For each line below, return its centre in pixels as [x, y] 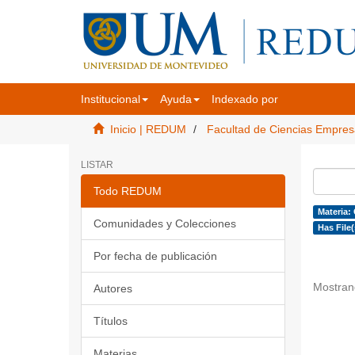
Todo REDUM [128, 191]
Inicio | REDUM [148, 129]
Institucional [111, 99]
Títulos [111, 321]
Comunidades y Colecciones [165, 223]
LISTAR [97, 165]
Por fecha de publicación [155, 256]
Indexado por [245, 99]
